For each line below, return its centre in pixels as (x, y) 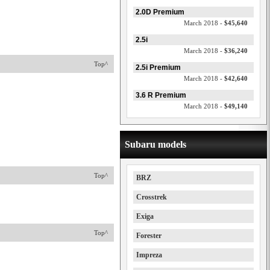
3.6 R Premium (161, 95)
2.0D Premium (160, 12)
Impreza (149, 255)
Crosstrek (152, 197)
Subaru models (155, 144)
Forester (149, 236)
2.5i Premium (158, 67)
